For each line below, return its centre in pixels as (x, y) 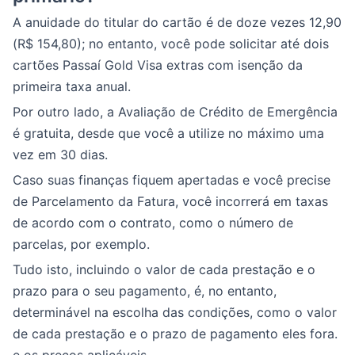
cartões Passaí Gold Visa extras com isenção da (158, 65)
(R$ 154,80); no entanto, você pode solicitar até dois (171, 43)
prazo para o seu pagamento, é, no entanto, (145, 290)
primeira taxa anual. (72, 86)
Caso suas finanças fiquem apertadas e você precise (172, 179)
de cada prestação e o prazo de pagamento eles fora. (175, 333)
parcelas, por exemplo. (81, 244)
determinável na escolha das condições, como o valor (175, 312)
